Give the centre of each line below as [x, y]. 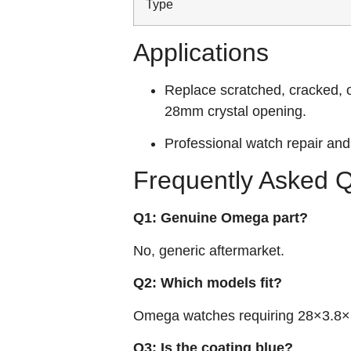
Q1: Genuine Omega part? [221, 218]
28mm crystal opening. [235, 111]
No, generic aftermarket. [209, 250]
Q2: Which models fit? [208, 283]
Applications [201, 52]
